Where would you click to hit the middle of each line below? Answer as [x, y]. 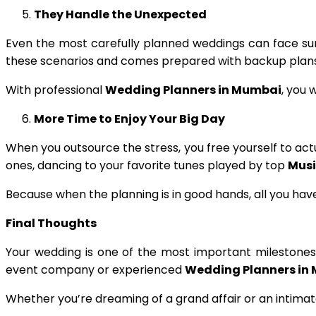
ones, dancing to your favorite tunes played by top [147, 165]
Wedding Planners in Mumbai [193, 90]
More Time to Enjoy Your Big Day [129, 119]
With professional [55, 90]
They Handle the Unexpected [120, 14]
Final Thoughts [51, 223]
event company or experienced [95, 270]
